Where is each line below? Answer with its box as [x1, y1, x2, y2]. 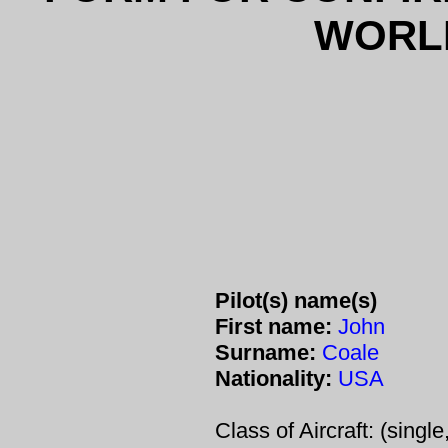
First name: [215, 314, 332, 339]
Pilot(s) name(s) [215, 288, 377, 313]
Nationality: [215, 366, 332, 391]
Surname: [215, 340, 316, 365]
